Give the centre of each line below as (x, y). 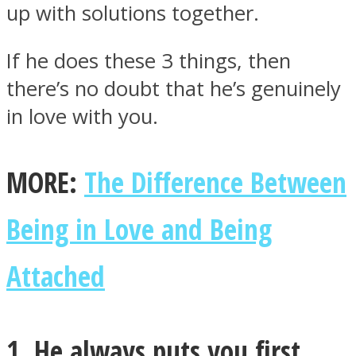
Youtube (87, 296)
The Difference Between (215, 182)
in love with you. (82, 117)
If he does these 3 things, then (149, 61)
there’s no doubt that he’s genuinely (174, 89)
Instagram (98, 115)
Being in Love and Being (139, 228)
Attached (56, 275)
